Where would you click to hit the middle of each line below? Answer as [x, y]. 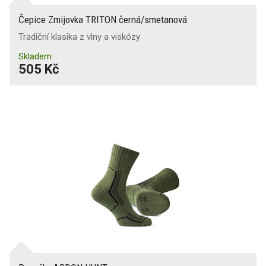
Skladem [35, 56]
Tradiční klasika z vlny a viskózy [79, 37]
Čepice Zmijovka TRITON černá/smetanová [103, 20]
